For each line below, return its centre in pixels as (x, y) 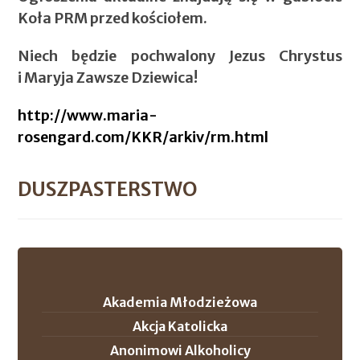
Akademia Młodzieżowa (180, 302)
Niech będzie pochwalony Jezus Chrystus (180, 55)
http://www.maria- (88, 115)
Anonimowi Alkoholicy (180, 350)
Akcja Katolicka (180, 326)
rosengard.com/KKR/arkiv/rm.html (143, 137)
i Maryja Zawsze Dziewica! (108, 77)
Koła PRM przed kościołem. (113, 18)
